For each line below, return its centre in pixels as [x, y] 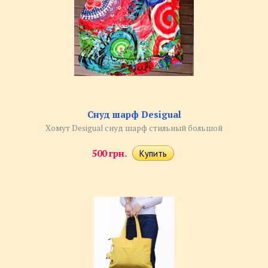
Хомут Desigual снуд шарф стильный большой [134, 128]
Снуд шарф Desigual [134, 115]
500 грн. [109, 153]
